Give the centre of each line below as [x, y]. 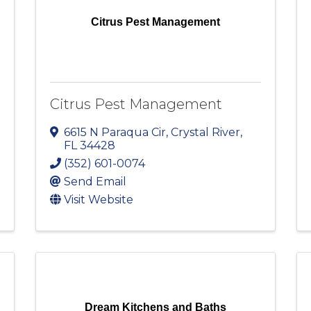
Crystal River [205, 133]
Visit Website [98, 200]
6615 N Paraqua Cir [115, 133]
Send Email [95, 182]
